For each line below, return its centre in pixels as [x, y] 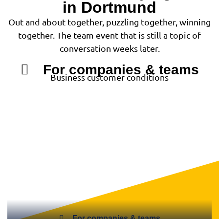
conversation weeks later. [109, 48]
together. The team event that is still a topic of [109, 35]
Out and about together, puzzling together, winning [109, 22]
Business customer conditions [109, 77]
